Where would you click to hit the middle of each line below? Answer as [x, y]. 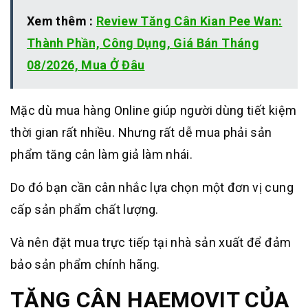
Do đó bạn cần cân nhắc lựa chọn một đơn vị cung [152, 187]
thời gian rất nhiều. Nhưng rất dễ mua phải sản [141, 132]
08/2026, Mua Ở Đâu [86, 65]
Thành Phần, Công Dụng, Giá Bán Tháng [143, 43]
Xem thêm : [62, 21]
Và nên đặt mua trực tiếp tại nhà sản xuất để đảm [151, 242]
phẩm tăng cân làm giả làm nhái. [102, 154]
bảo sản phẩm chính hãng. [85, 264]
